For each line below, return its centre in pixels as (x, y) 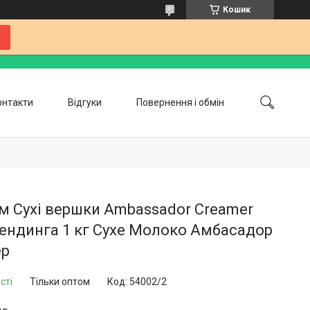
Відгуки (85, 102)
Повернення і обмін (180, 102)
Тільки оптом (60, 282)
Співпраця (144, 157)
